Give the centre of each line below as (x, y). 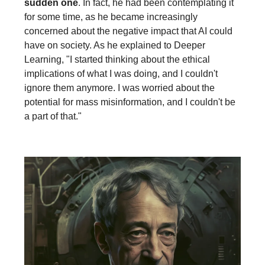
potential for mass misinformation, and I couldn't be (130, 102)
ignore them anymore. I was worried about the (119, 88)
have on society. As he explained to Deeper (115, 45)
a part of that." (53, 116)
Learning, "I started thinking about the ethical (117, 59)
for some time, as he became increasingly (111, 17)
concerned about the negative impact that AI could (128, 31)
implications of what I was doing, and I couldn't (121, 73)
